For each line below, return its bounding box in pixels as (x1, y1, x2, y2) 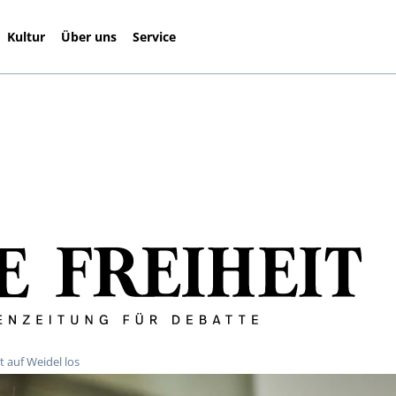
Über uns (61, 27, 118, 45)
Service (133, 27, 177, 45)
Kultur (7, 27, 46, 45)
